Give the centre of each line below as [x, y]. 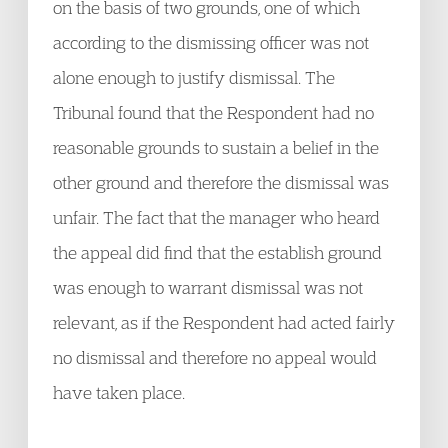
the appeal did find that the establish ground [217, 252]
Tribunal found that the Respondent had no [213, 112]
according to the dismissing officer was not [211, 42]
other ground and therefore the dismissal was [221, 182]
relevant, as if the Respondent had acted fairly [224, 322]
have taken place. [119, 392]
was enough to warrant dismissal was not [208, 287]
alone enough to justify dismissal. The [194, 77]
